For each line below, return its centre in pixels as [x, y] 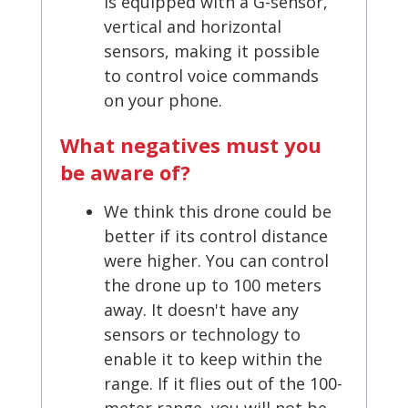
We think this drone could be [218, 212]
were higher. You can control [216, 261]
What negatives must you [191, 145]
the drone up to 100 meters [213, 286]
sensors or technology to [202, 335]
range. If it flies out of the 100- [223, 384]
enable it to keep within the [213, 359]
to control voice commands [211, 76]
